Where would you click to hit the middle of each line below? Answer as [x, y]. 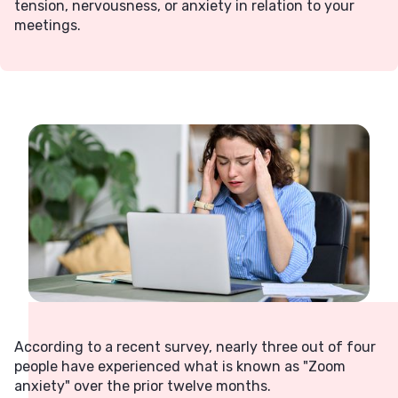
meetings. [48, 25]
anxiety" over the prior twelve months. [143, 386]
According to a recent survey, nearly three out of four [195, 347]
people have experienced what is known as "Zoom [180, 366]
